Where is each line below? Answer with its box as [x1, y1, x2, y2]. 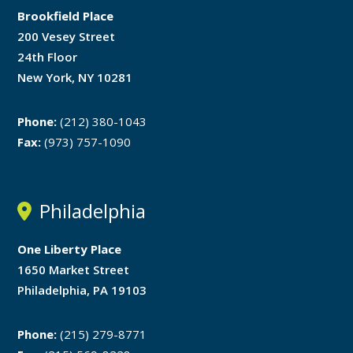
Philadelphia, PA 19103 [17, 282, 147, 298]
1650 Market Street [17, 262, 130, 277]
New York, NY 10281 [17, 69, 133, 85]
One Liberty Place [17, 241, 122, 257]
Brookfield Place [17, 8, 114, 24]
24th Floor [17, 49, 78, 65]
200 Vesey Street [17, 28, 116, 44]
